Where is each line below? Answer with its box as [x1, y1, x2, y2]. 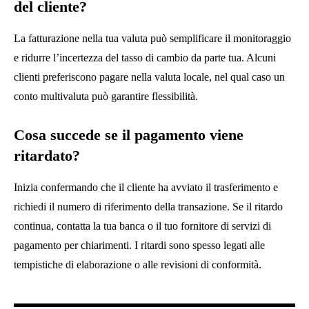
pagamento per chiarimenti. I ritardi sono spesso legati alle [14, 239, 265, 252]
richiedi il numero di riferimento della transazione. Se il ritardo [14, 201, 283, 213]
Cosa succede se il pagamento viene [14, 126, 243, 144]
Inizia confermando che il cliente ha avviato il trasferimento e [14, 181, 278, 194]
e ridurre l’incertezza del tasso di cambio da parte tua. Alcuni [14, 52, 276, 64]
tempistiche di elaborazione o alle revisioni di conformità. [14, 259, 261, 271]
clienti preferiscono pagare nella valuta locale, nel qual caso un [14, 71, 285, 83]
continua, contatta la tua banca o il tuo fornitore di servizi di [14, 220, 271, 232]
